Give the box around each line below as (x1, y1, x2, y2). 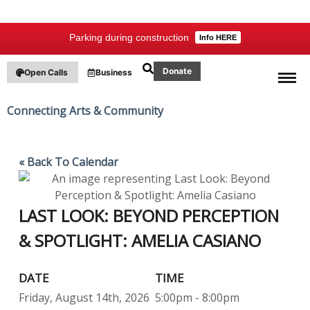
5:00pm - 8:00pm (155, 290, 239, 305)
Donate (163, 66, 192, 76)
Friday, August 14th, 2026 (19, 290, 149, 305)
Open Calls (24, 67, 68, 77)
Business (95, 67, 132, 77)
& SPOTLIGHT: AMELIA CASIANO (19, 229, 261, 252)
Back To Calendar (24, 154, 118, 170)
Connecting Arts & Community (7, 103, 163, 118)
